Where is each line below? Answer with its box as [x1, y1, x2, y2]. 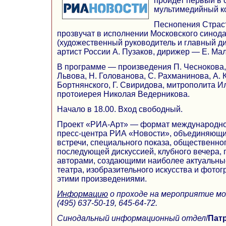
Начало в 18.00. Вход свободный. [57, 104, 183, 114]
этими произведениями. [57, 174, 147, 183]
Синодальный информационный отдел [57, 213, 206, 222]
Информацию [57, 189, 108, 198]
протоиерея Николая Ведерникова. [57, 89, 190, 98]
